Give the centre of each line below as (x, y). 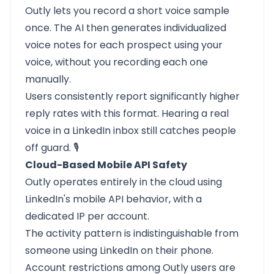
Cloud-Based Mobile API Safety (106, 165)
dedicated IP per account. (87, 216)
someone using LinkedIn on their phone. (119, 250)
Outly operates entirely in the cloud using (124, 182)
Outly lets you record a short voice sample (127, 11)
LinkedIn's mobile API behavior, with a (113, 199)
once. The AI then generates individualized (126, 28)
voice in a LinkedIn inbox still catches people (131, 131)
